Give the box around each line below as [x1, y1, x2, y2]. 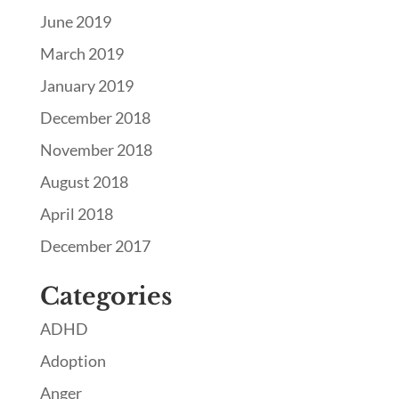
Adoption [39, 351, 106, 371]
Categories [39, 281, 172, 312]
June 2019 [39, 12, 111, 32]
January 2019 [39, 76, 134, 96]
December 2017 [39, 236, 151, 256]
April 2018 [39, 204, 113, 224]
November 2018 [39, 140, 152, 160]
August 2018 [39, 172, 128, 192]
